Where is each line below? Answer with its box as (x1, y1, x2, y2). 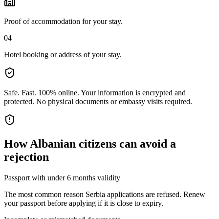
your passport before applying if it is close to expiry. (4, 198, 163, 207)
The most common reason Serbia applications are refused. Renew (4, 190, 205, 198)
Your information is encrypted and (81, 88, 186, 97)
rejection (4, 150, 49, 163)
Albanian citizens (30, 137, 116, 150)
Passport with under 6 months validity (4, 173, 120, 182)
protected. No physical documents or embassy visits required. (4, 97, 192, 106)
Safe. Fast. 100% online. (4, 88, 79, 97)
